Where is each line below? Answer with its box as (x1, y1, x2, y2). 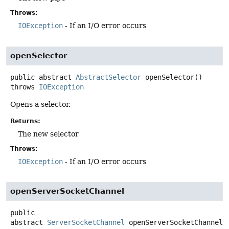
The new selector (18, 129, 79, 138)
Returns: (10, 117, 40, 125)
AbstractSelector (76, 73, 141, 81)
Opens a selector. (10, 100, 71, 108)
